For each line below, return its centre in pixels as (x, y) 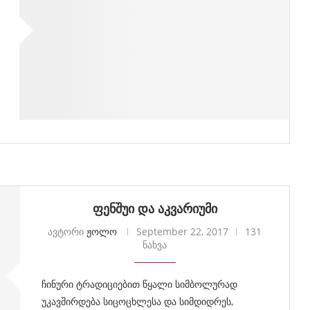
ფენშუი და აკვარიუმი (155, 208)
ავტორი (67, 231)
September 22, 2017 (183, 231)
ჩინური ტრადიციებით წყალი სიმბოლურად (139, 284)
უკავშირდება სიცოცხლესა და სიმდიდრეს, (137, 301)
